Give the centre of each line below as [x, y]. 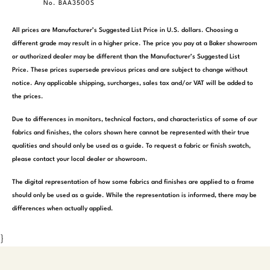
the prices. [28, 96]
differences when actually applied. [63, 209]
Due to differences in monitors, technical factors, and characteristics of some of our [135, 119]
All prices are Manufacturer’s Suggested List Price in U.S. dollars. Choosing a [125, 30]
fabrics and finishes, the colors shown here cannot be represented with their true [131, 133]
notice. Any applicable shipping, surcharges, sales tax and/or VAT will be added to [133, 83]
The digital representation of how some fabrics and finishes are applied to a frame [133, 182]
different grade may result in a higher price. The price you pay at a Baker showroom [135, 43]
